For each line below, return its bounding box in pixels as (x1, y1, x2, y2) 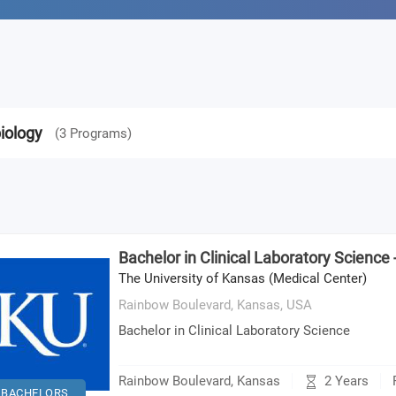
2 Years (324, 373, 369, 389)
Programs (70, 125, 127, 141)
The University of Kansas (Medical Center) (118, 270, 367, 286)
